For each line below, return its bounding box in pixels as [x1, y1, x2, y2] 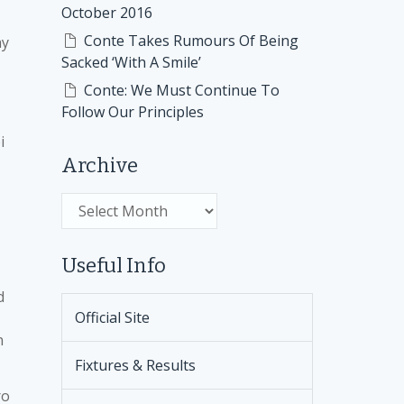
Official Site [74, 308, 150, 327]
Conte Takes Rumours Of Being [83, 31, 298, 50]
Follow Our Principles [60, 102, 204, 122]
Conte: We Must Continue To [83, 80, 280, 100]
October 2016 [60, 3, 152, 23]
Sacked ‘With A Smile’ [60, 52, 201, 72]
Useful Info [60, 253, 166, 278]
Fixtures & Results [74, 355, 196, 375]
